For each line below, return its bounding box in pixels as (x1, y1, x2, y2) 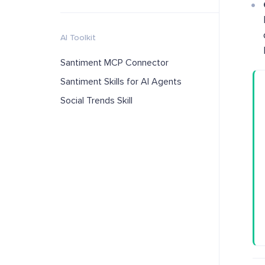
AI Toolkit (60, 33, 96, 43)
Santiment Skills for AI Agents (60, 76, 182, 88)
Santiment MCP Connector (60, 57, 169, 69)
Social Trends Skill (60, 95, 132, 106)
